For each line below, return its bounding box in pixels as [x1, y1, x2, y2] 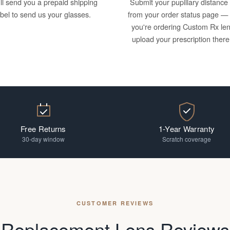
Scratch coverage [162, 135, 211, 143]
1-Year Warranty [158, 123, 215, 134]
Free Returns [21, 123, 66, 134]
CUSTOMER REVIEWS [76, 199, 154, 207]
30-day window [22, 135, 65, 143]
